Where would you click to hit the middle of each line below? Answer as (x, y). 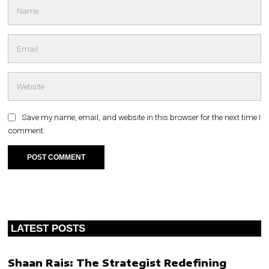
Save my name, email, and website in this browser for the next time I (141, 117)
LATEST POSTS (48, 229)
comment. (27, 131)
